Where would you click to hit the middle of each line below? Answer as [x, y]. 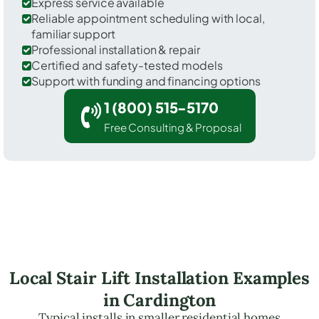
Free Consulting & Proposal [172, 127]
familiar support [73, 33]
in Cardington [159, 300]
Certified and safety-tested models [127, 65]
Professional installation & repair [116, 49]
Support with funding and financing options [146, 80]
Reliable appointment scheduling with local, [148, 18]
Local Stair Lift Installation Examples [159, 278]
